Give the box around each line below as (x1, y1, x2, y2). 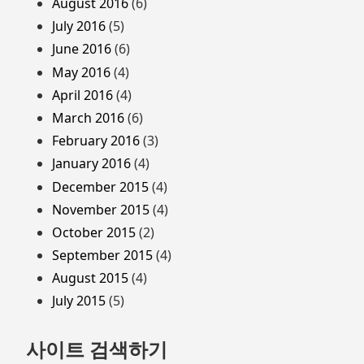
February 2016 (52, 132, 140, 150)
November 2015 (52, 200, 149, 219)
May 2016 (52, 63, 110, 81)
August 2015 (52, 269, 128, 288)
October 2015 (52, 223, 136, 241)
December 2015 (52, 177, 149, 196)
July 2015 (52, 292, 106, 310)
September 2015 (52, 246, 153, 265)
